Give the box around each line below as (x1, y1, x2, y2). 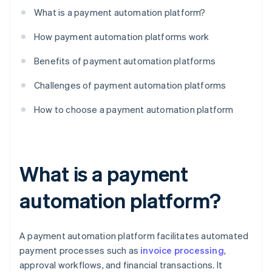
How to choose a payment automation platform (34, 103, 234, 116)
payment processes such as (19, 244, 141, 257)
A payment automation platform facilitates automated (19, 229, 249, 242)
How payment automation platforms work (34, 30, 209, 43)
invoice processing (140, 244, 224, 257)
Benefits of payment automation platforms (34, 55, 216, 67)
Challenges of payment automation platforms (34, 79, 226, 92)
